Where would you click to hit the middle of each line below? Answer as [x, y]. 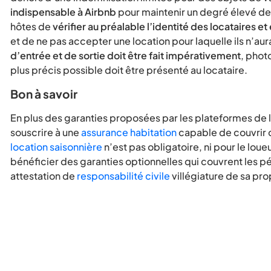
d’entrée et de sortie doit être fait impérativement [126, 56]
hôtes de [31, 27]
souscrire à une [46, 132]
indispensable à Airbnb [63, 12]
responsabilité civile [123, 176]
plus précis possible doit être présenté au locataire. [129, 70]
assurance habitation [129, 132]
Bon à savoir [44, 94]
